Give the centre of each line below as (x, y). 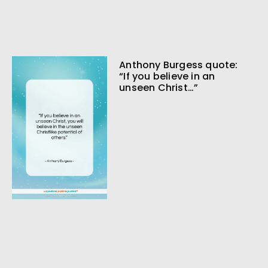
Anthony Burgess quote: (179, 65)
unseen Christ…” (159, 88)
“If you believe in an (167, 77)
